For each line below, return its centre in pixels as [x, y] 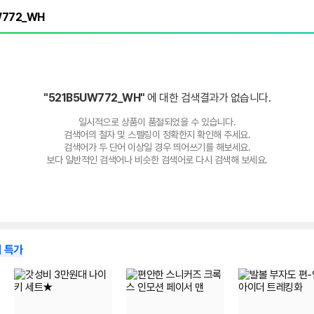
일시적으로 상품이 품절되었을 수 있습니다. [157, 122]
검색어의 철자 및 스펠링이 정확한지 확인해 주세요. [157, 135]
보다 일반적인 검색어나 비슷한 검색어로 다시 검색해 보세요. [157, 160]
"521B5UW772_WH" [95, 98]
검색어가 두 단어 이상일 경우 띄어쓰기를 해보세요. [157, 147]
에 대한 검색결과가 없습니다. [209, 98]
